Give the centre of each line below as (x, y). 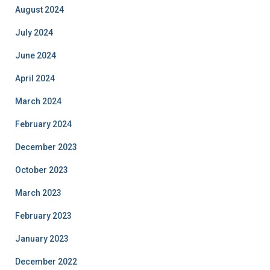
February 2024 (43, 124)
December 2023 (46, 147)
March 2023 (38, 193)
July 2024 (34, 32)
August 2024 (39, 9)
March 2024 (38, 101)
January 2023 (42, 238)
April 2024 (35, 78)
